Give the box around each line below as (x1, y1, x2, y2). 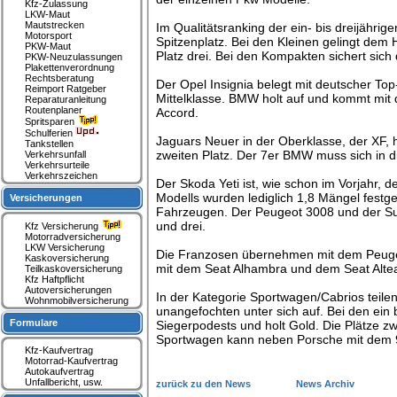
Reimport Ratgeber (25, 83, 106, 94)
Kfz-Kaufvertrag (25, 345, 93, 355)
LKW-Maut (25, 9, 70, 19)
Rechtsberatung (25, 73, 94, 83)
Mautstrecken (25, 19, 84, 30)
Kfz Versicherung (25, 221, 101, 231)
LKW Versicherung (25, 242, 105, 253)
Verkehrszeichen (25, 170, 97, 181)
